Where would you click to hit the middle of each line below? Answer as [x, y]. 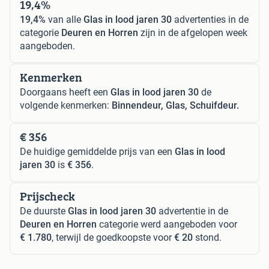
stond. [207, 238]
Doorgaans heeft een [65, 92]
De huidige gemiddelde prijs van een [97, 152]
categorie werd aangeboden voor [167, 225]
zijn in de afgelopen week [193, 33]
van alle [65, 20]
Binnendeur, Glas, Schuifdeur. [175, 106]
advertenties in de [210, 20]
